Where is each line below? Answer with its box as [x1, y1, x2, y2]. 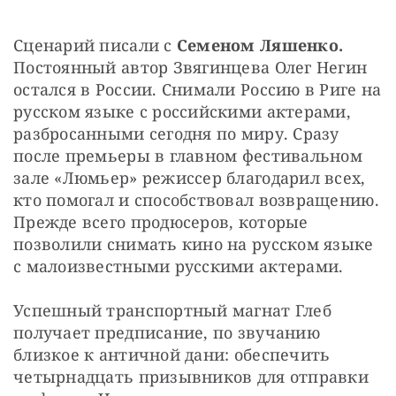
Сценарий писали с [13, 34, 177, 56]
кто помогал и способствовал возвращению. [13, 188, 379, 210]
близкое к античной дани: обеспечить [13, 343, 331, 365]
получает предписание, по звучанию [13, 321, 320, 343]
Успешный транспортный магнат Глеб [13, 299, 331, 321]
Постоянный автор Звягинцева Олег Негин [13, 56, 368, 78]
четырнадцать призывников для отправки [13, 365, 369, 387]
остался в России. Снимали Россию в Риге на [13, 78, 382, 100]
